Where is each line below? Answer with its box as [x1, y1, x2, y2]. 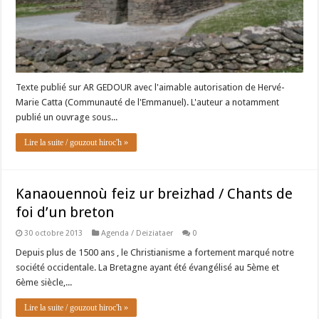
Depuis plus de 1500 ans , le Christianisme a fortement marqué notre [16, 247, 295, 258]
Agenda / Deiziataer [101, 229, 174, 239]
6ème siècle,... [16, 277, 73, 288]
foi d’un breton [16, 204, 115, 221]
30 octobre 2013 [24, 229, 83, 239]
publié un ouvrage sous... [16, 112, 118, 123]
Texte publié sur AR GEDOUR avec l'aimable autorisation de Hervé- [16, 82, 286, 93]
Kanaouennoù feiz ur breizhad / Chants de [16, 185, 293, 203]
